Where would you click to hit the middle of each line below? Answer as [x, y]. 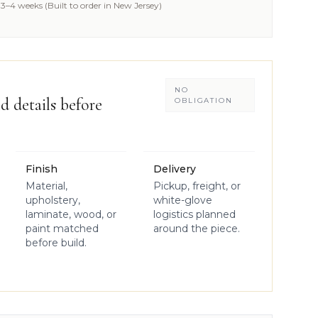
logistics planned [195, 214]
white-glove [183, 200]
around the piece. [197, 229]
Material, [46, 186]
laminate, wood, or [71, 214]
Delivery [175, 169]
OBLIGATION [204, 100]
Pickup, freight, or [197, 186]
